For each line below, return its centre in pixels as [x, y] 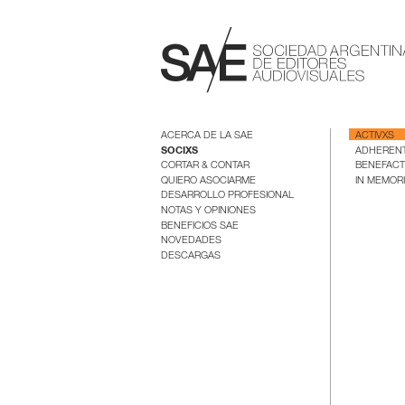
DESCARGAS [190, 256]
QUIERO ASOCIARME [208, 181]
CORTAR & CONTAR [205, 166]
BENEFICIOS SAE [199, 226]
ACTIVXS [374, 136]
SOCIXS [179, 151]
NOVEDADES [191, 241]
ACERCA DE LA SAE [207, 136]
